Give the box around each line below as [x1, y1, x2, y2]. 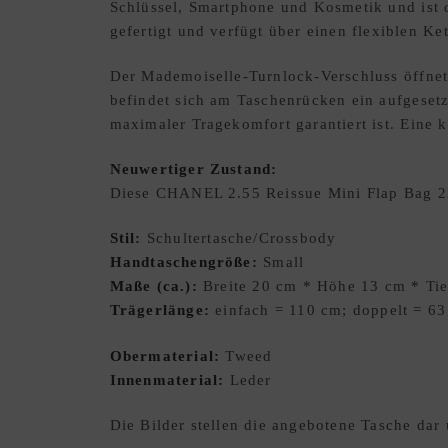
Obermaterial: [109, 347, 221, 364]
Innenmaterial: [109, 371, 225, 388]
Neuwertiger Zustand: [109, 161, 278, 178]
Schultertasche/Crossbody [141, 230, 337, 247]
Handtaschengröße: [109, 254, 258, 271]
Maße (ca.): [109, 278, 198, 295]
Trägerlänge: [109, 302, 210, 319]
